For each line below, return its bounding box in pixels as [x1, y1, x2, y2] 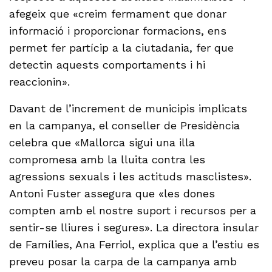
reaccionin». [9, 75, 70, 89]
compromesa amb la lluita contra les [9, 153, 206, 166]
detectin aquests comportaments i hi [9, 58, 206, 72]
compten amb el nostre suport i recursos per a [9, 204, 257, 217]
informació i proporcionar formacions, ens [9, 24, 227, 38]
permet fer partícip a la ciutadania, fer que [9, 41, 234, 55]
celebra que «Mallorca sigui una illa [9, 136, 195, 149]
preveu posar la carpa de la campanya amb [9, 255, 237, 268]
